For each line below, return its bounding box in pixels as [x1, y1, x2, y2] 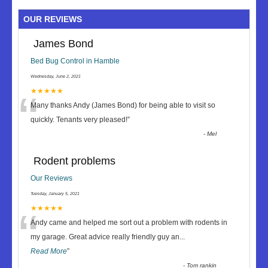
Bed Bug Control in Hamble [31, 57, 120, 65]
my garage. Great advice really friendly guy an [31, 233, 179, 241]
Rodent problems [33, 155, 115, 167]
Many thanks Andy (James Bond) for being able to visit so [31, 101, 215, 109]
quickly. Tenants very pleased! [31, 115, 127, 124]
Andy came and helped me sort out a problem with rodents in [31, 218, 227, 227]
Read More [31, 247, 67, 255]
